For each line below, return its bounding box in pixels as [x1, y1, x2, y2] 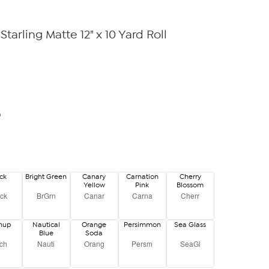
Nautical [32, 220, 60, 229]
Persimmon [123, 220, 161, 229]
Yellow [83, 181, 105, 189]
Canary [82, 172, 106, 181]
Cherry [179, 172, 201, 181]
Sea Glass [174, 220, 207, 229]
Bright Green [25, 172, 67, 181]
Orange [82, 220, 107, 229]
